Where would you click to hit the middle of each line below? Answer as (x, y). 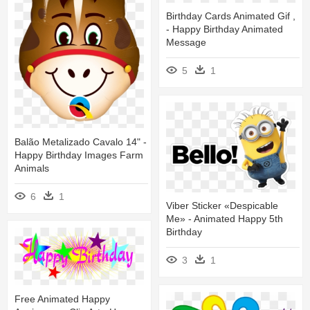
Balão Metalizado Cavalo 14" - (81, 142)
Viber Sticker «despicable (222, 205)
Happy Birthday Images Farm (79, 155)
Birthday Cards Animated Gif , (231, 16)
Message (186, 43)
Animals (32, 168)
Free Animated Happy (62, 299)
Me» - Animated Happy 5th (225, 218)
